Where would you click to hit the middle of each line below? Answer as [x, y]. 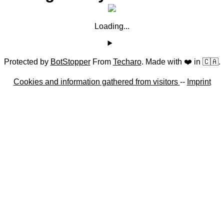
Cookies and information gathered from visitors [96, 81]
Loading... [112, 26]
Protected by [27, 61]
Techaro [127, 61]
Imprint [199, 81]
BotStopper [70, 61]
